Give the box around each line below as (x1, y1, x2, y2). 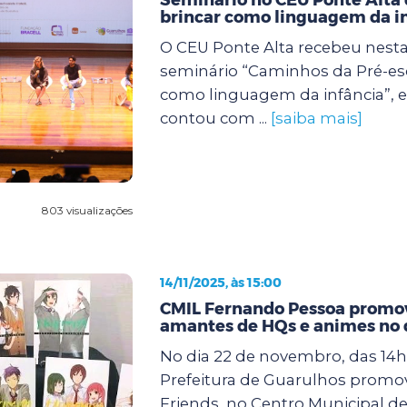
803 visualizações (41, 203, 133, 217)
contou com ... (159, 108, 271, 127)
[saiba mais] (270, 108, 362, 127)
